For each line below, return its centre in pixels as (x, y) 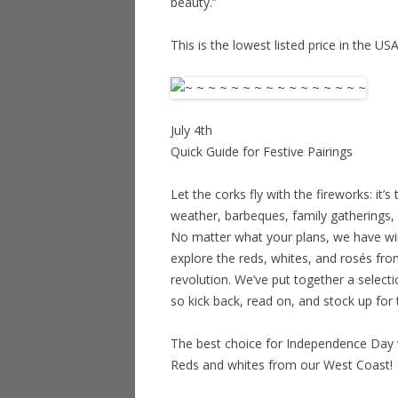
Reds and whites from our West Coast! (282, 365)
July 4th (191, 130)
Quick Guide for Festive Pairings (262, 151)
